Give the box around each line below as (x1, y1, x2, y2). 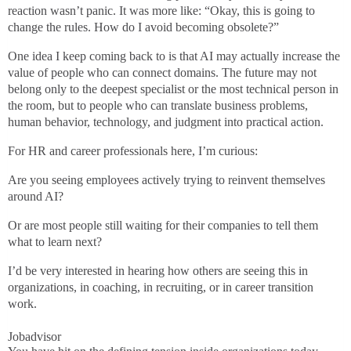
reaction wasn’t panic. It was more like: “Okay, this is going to (8, 4, 315, 18)
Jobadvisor (8, 330, 61, 344)
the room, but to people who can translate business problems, (8, 99, 308, 113)
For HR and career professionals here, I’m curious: (8, 144, 258, 158)
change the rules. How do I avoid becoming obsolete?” (8, 20, 279, 34)
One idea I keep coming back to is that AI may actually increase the (8, 49, 340, 63)
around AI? (8, 190, 63, 204)
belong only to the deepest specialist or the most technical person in (8, 82, 338, 96)
